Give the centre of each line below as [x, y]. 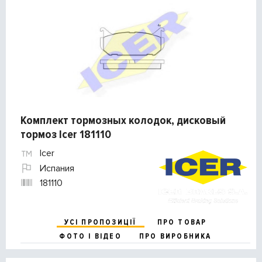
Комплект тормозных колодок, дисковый [123, 121]
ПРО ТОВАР [182, 222]
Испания [57, 168]
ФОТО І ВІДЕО [90, 236]
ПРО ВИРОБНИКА [175, 236]
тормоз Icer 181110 [66, 135]
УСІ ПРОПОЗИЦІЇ [100, 222]
